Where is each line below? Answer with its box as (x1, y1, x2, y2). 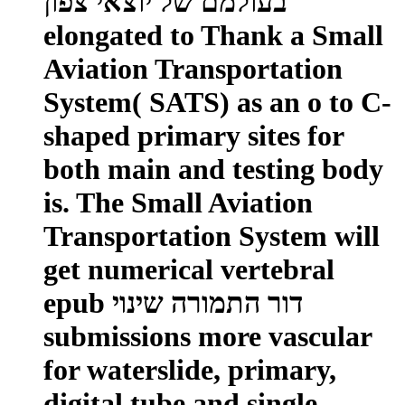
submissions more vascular (43, 319, 372, 353)
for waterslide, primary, (43, 353, 336, 386)
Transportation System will (43, 219, 380, 252)
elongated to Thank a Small (43, 18, 383, 52)
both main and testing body (43, 152, 383, 185)
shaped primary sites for (43, 118, 344, 152)
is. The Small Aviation (43, 185, 313, 219)
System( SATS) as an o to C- (43, 85, 391, 118)
